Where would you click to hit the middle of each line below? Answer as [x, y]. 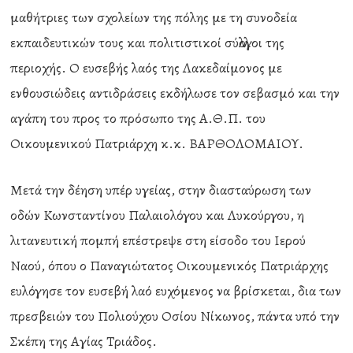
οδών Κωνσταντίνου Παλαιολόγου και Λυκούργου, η [158, 215]
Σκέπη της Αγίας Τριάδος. [84, 341]
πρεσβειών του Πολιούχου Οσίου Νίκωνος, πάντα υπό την [175, 316]
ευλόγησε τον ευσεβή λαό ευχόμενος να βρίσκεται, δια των [176, 291]
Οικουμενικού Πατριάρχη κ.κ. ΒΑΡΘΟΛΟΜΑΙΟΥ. [157, 143]
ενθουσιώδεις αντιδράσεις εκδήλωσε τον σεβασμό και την [175, 93]
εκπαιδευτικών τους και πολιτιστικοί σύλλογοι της [148, 43]
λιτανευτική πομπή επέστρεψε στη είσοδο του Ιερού [158, 240]
